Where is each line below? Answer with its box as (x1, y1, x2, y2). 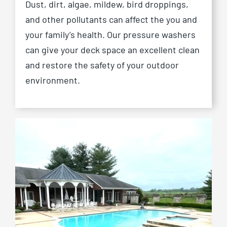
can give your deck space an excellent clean (25, 44, 200, 56)
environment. (25, 74, 80, 86)
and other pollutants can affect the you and (25, 14, 197, 25)
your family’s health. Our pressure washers (25, 29, 196, 41)
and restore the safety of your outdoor (25, 59, 179, 71)
